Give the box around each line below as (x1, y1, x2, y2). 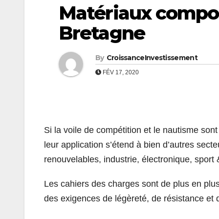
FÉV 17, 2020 (101, 68, 139, 76)
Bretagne (59, 21, 145, 44)
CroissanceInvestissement (106, 53, 197, 62)
